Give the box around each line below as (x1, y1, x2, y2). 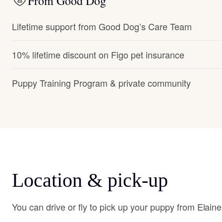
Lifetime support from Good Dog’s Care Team (12, 20, 192, 33)
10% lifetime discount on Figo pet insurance (12, 48, 184, 61)
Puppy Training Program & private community (12, 76, 191, 89)
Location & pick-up (12, 169, 168, 191)
